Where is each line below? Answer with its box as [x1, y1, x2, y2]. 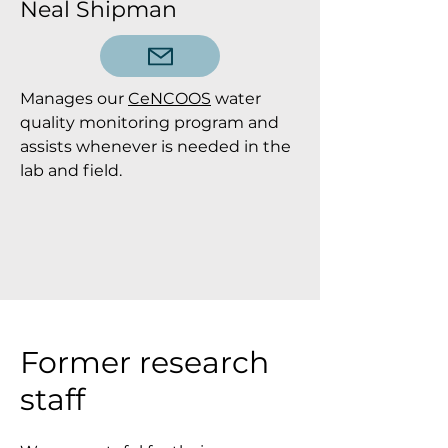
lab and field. [20, 161, 122, 180]
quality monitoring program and [20, 113, 279, 132]
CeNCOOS [128, 89, 211, 108]
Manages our [20, 89, 128, 108]
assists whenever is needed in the [20, 137, 291, 156]
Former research [20, 344, 269, 381]
